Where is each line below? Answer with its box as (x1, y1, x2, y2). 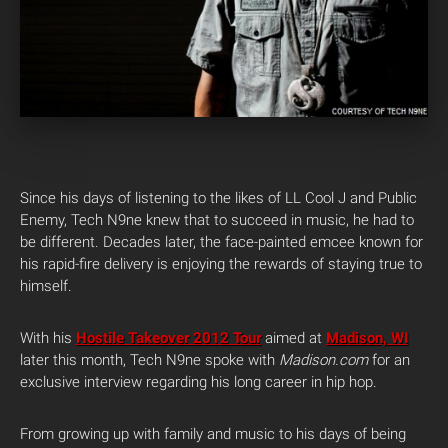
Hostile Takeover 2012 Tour (76, 328, 261, 347)
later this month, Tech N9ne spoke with (20, 350, 279, 369)
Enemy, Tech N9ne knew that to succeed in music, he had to (20, 210, 414, 229)
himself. (20, 276, 72, 295)
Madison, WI (326, 328, 408, 347)
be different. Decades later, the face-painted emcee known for (20, 232, 423, 251)
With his (20, 328, 76, 347)
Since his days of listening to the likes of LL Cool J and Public (20, 188, 417, 207)
